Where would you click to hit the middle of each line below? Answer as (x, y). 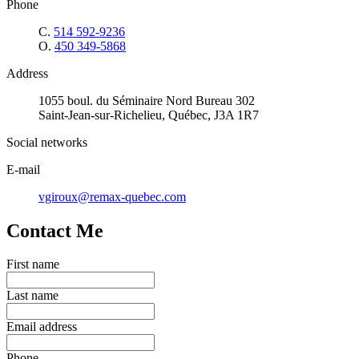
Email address (42, 327)
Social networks (47, 142)
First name (33, 264)
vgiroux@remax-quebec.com (112, 196)
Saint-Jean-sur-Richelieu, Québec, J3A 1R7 (149, 115)
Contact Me (55, 230)
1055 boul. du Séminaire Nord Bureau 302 (147, 100)
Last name (32, 296)
